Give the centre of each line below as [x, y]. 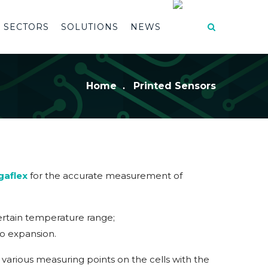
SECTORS [26, 27]
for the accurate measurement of [106, 176]
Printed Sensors [175, 86]
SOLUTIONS [90, 27]
